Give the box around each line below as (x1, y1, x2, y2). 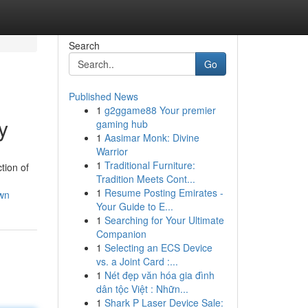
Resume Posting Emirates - (104, 186, 223, 199)
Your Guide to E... (96, 199, 173, 213)
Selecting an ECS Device (104, 241, 212, 254)
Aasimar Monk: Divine (104, 131, 199, 144)
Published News (68, 89, 138, 103)
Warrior (96, 144, 128, 158)
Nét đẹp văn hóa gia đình (104, 268, 214, 282)
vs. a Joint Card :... (96, 254, 178, 268)
